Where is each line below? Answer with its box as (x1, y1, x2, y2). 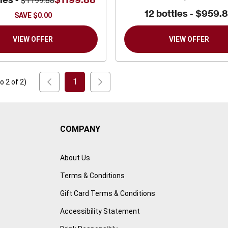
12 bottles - (144, 8, 195, 20)
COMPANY (60, 124, 100, 134)
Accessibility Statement (60, 207, 140, 216)
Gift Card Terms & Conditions (60, 189, 155, 198)
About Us (60, 154, 90, 162)
